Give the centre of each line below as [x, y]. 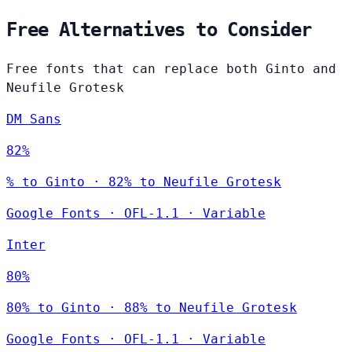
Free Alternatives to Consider [159, 30]
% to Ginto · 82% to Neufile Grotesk [144, 182]
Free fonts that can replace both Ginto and [171, 69]
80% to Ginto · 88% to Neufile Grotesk [152, 308]
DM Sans [34, 119]
